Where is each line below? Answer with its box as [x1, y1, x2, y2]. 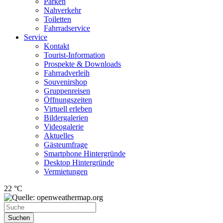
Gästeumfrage [44, 140, 88, 149]
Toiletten [44, 15, 71, 23]
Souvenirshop [44, 78, 87, 86]
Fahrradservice [44, 24, 90, 32]
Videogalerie [44, 122, 84, 131]
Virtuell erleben [44, 105, 92, 113]
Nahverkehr [44, 6, 81, 14]
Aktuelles [44, 131, 74, 140]
